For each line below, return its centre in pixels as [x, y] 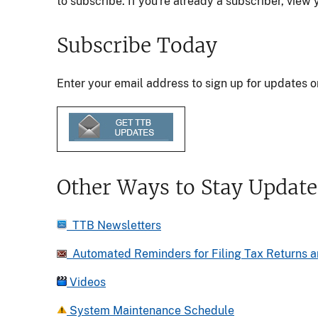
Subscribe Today [137, 45]
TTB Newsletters [114, 225]
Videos [86, 282]
